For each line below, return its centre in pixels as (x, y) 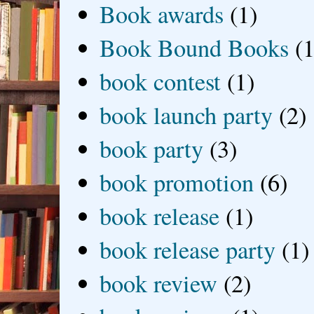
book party (152, 149)
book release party (188, 250)
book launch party (186, 115)
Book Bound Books (194, 48)
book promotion (177, 183)
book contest (161, 82)
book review (159, 284)
